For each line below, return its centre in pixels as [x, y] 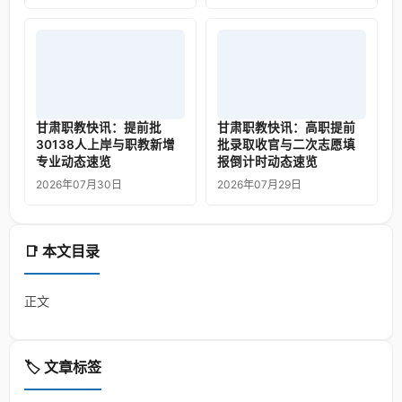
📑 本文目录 [62, 252]
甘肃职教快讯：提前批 [99, 128]
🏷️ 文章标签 [63, 367]
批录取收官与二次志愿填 [286, 145]
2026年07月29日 [259, 185]
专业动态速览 [74, 162]
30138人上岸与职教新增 [105, 145]
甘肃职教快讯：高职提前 [286, 128]
